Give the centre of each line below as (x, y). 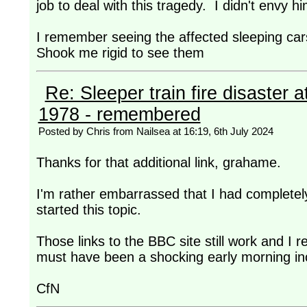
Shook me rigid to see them (120, 53)
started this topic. (88, 210)
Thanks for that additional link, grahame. (162, 163)
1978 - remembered (119, 115)
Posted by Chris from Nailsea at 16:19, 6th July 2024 (156, 132)
